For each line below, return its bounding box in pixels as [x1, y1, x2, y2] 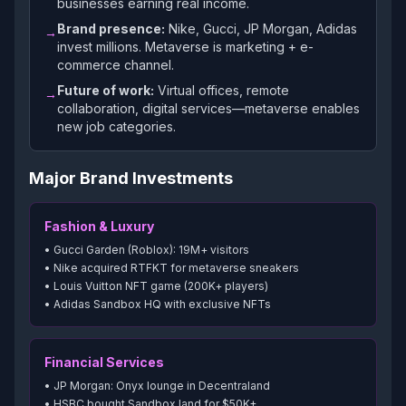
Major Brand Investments [29, 169, 233, 188]
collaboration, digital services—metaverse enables [57, 101, 360, 116]
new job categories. [57, 119, 176, 134]
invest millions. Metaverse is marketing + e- [57, 39, 314, 54]
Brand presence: [57, 21, 165, 36]
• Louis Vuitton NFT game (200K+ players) [44, 279, 268, 293]
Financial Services [44, 354, 164, 370]
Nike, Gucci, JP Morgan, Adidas [165, 21, 357, 36]
